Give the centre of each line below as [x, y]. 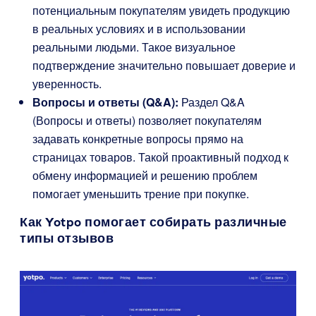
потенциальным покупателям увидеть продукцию [161, 10]
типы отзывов [67, 238]
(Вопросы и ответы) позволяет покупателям [147, 120]
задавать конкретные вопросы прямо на [138, 139]
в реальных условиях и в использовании [139, 29]
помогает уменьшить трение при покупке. [141, 194]
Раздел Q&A [212, 102]
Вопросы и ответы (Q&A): [105, 102]
